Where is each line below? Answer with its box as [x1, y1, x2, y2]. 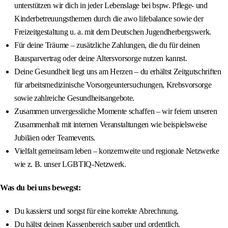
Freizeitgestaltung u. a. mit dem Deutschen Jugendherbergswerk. [14, 27, 212, 37]
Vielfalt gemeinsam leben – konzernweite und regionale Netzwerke [14, 147, 219, 156]
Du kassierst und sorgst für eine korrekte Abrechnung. [14, 207, 179, 216]
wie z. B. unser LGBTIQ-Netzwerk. [14, 160, 126, 169]
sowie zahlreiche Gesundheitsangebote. [14, 94, 135, 103]
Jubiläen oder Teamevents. [14, 133, 95, 142]
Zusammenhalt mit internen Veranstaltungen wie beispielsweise [14, 120, 207, 129]
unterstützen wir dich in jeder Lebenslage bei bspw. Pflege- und [14, 1, 208, 10]
